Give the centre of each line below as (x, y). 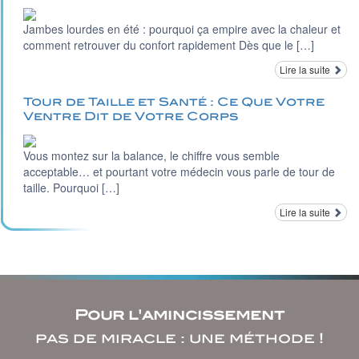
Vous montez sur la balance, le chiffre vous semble (151, 155)
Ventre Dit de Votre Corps (131, 116)
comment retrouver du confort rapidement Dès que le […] (169, 44)
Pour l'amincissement (179, 315)
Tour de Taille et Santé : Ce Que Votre (174, 101)
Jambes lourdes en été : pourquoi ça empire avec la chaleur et (182, 28)
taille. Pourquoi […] (71, 187)
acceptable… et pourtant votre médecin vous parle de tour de (179, 171)
